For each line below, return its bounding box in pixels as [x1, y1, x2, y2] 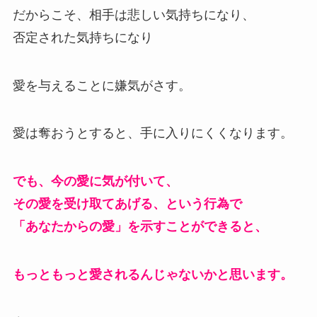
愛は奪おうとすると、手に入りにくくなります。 [12, 126, 293, 141]
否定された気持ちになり [12, 30, 153, 45]
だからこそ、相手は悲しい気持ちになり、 [12, 7, 255, 22]
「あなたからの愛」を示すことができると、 [12, 219, 267, 234]
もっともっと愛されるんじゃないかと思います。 [12, 267, 293, 282]
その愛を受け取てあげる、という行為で [12, 197, 242, 212]
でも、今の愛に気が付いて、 [12, 174, 178, 189]
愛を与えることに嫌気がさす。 [12, 78, 191, 93]
